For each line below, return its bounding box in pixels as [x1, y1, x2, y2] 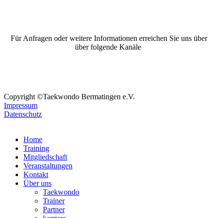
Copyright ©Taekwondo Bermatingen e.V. [4, 92, 135, 101]
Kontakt [23, 170, 48, 179]
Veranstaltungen [23, 161, 73, 170]
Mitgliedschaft [23, 152, 67, 161]
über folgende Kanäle [75, 42, 143, 51]
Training [23, 144, 49, 152]
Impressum [4, 101, 37, 109]
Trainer [43, 196, 65, 205]
